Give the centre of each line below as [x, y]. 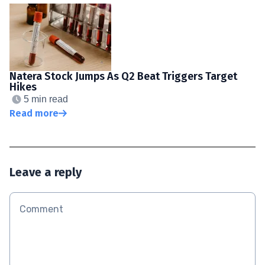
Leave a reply [46, 172]
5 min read [46, 99]
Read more [34, 113]
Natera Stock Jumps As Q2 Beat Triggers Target [123, 76]
